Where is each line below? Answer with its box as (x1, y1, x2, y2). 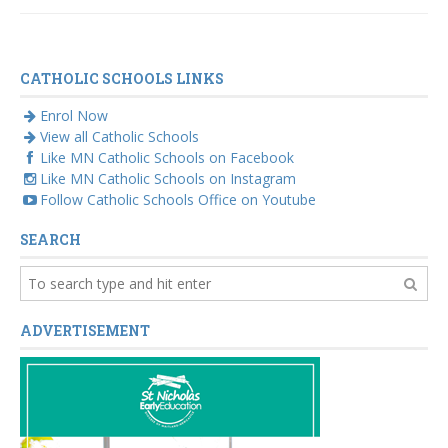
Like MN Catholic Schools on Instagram (40, 169, 296, 189)
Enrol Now (40, 106, 108, 126)
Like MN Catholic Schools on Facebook (40, 148, 294, 168)
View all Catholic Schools (40, 127, 199, 147)
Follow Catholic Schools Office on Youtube (40, 190, 316, 210)
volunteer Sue (70, 8, 175, 29)
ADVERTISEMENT (20, 321, 150, 341)
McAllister (70, 29, 151, 50)
